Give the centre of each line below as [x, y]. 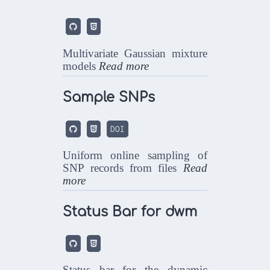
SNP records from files [123, 168]
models [81, 66]
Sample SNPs [109, 98]
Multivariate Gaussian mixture [135, 53]
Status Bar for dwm [130, 212]
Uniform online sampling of [135, 155]
